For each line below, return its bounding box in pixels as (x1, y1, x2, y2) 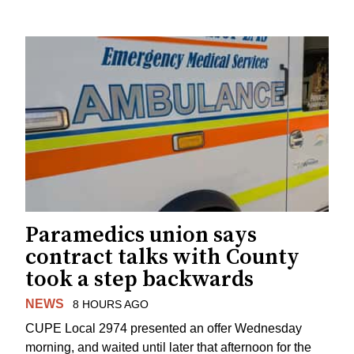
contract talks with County (25, 243, 299, 271)
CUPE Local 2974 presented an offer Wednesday (25, 321, 302, 335)
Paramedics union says (25, 221, 257, 249)
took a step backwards (25, 265, 254, 293)
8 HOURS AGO (72, 298, 149, 311)
